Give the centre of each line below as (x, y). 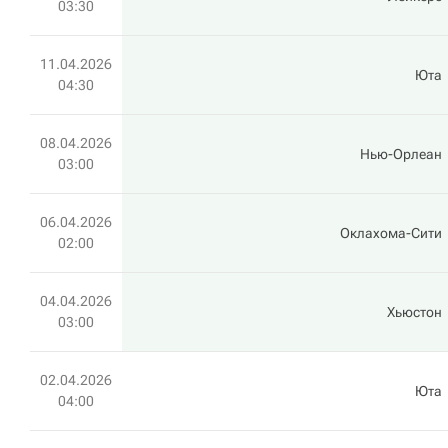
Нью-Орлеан (401, 154)
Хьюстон (414, 312)
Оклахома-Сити (391, 233)
